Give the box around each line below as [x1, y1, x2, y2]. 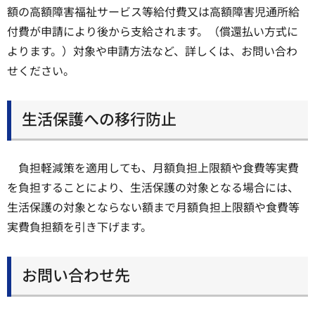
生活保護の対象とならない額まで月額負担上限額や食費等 [7, 198, 300, 216]
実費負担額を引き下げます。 [7, 218, 152, 236]
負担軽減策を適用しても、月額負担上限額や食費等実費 [18, 159, 299, 176]
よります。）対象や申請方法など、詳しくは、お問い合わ [7, 42, 297, 60]
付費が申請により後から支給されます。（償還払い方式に [7, 22, 298, 40]
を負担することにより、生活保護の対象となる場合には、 [7, 179, 299, 196]
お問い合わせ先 [22, 262, 130, 285]
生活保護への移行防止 [22, 107, 176, 129]
